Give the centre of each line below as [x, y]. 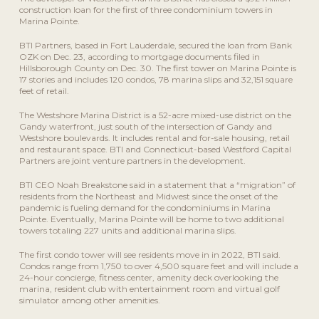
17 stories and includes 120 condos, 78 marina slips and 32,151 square [156, 80]
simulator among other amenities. [89, 300]
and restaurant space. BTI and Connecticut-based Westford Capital [155, 150]
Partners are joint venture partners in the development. [132, 161]
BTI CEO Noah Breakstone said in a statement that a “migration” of [157, 185]
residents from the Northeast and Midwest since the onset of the [148, 197]
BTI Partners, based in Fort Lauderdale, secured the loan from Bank [155, 46]
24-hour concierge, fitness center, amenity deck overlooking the [148, 278]
